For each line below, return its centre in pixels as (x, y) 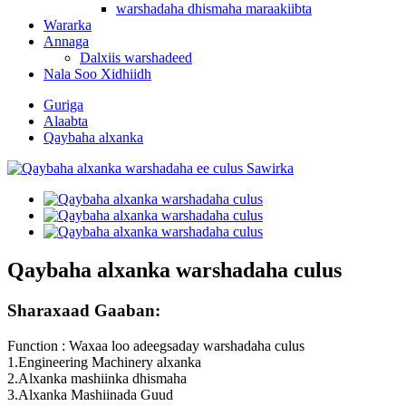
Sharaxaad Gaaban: (84, 310)
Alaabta (66, 121)
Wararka (68, 25)
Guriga (63, 105)
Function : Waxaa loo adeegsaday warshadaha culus (156, 345)
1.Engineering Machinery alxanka (104, 362)
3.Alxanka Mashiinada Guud (90, 394)
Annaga (66, 41)
